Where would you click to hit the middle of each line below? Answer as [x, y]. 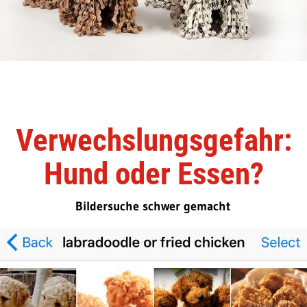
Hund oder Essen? [153, 174]
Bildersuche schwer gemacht [152, 207]
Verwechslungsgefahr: [153, 140]
